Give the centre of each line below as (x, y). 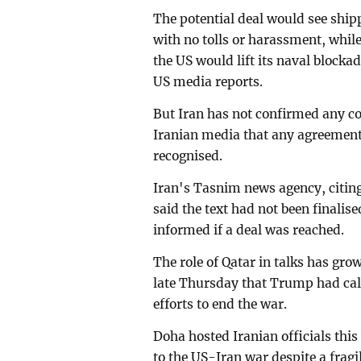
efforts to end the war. (220, 304)
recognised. (188, 156)
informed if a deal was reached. (249, 230)
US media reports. (208, 82)
